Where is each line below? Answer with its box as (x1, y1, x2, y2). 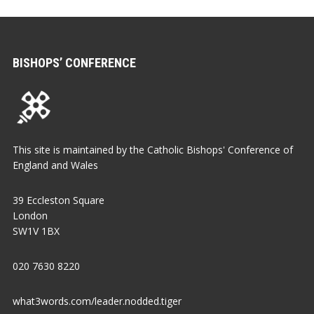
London (13, 209, 48, 223)
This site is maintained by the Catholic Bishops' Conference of (13, 143, 293, 157)
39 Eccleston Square (13, 193, 104, 207)
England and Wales (13, 158, 98, 172)
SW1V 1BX (13, 224, 60, 238)
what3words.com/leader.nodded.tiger (13, 294, 182, 308)
